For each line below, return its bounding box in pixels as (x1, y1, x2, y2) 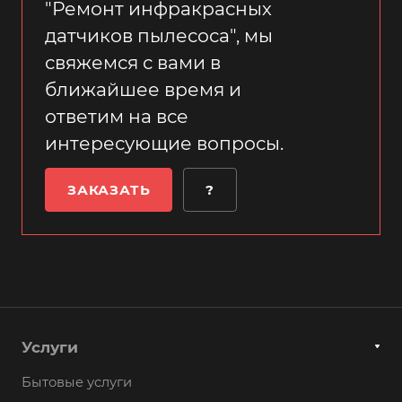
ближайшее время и (45, 78, 241, 100)
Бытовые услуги (22, 374, 132, 390)
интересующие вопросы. (45, 132, 284, 154)
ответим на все (45, 105, 188, 127)
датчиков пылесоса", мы (45, 24, 273, 47)
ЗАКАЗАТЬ (67, 181, 151, 198)
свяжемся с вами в (45, 51, 221, 74)
